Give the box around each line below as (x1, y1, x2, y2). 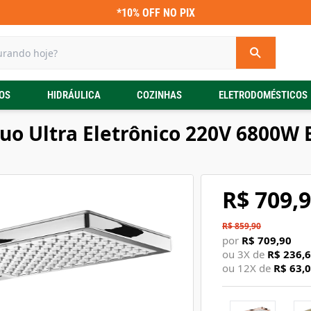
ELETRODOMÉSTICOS (218, 89, 308, 101)
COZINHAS (137, 89, 183, 101)
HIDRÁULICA (47, 89, 101, 101)
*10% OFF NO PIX (116, 6, 195, 19)
